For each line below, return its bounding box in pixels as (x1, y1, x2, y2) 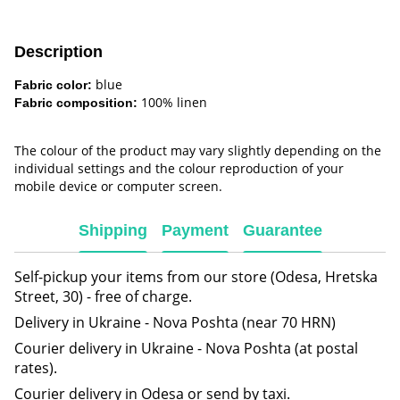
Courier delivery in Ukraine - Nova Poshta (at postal (14, 337, 358, 358)
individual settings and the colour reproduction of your (14, 159, 344, 177)
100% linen (137, 93, 207, 111)
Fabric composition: (14, 95, 137, 110)
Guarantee (242, 221, 322, 240)
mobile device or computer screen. (14, 177, 222, 195)
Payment (161, 221, 229, 240)
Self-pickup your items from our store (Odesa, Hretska (14, 266, 378, 287)
